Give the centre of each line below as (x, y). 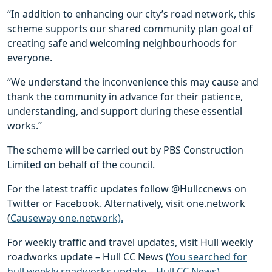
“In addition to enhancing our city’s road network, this (131, 14)
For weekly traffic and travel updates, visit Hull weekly (130, 242)
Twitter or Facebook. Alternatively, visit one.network (126, 203)
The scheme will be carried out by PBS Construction (125, 150)
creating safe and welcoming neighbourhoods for (122, 43)
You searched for (208, 257)
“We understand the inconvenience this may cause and (133, 82)
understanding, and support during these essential (125, 111)
